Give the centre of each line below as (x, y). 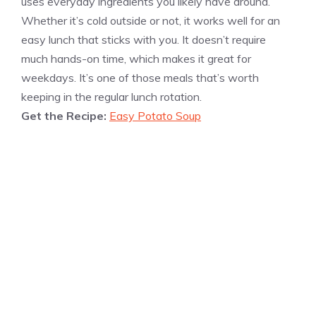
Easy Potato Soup (155, 115)
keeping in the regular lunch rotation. (111, 96)
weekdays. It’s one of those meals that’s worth (140, 77)
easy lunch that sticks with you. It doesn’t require (144, 39)
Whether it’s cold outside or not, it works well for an (151, 20)
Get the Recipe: (65, 115)
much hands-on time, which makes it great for (136, 58)
